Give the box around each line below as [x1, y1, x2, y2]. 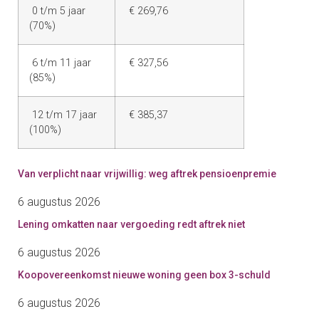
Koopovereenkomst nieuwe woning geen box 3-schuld [18, 269, 271, 281]
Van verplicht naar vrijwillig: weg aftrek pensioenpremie [18, 168, 276, 180]
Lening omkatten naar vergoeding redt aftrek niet [18, 219, 245, 231]
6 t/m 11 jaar [29, 57, 91, 70]
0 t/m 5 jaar [29, 5, 85, 18]
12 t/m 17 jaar [29, 109, 97, 122]
